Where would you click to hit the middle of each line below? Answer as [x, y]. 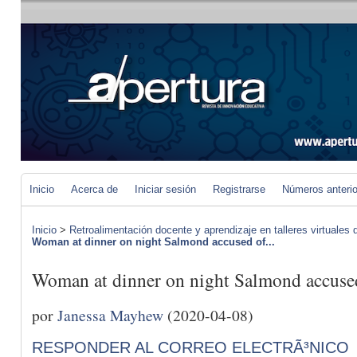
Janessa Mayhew [110, 314]
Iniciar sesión [165, 189]
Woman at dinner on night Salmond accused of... [153, 242]
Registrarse [239, 189]
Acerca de [94, 189]
